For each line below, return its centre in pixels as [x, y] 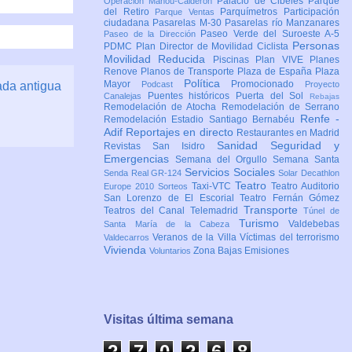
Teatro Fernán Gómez [290, 198]
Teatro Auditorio [305, 187]
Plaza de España [276, 72]
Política [207, 84]
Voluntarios [171, 251]
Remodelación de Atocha [163, 107]
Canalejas [126, 96]
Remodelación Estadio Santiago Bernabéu [202, 120]
